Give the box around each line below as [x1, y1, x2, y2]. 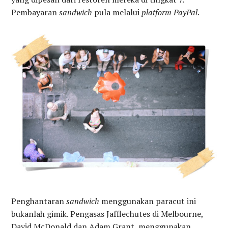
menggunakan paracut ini [99, 195, 196, 207]
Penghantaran [11, 195, 67, 207]
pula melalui [92, 7, 142, 18]
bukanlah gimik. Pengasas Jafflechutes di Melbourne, [11, 208, 204, 220]
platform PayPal [141, 7, 198, 18]
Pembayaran [11, 7, 60, 18]
